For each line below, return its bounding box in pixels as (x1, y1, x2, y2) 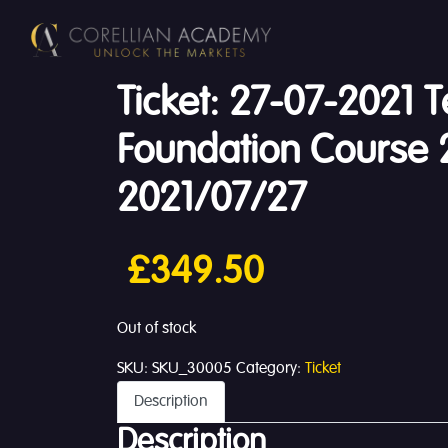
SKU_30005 (152, 361, 232, 377)
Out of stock (117, 321, 196, 337)
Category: (236, 361, 305, 377)
